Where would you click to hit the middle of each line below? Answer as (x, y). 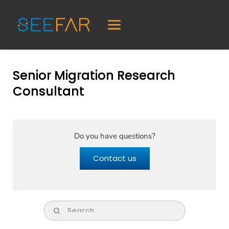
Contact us (114, 158)
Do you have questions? (114, 136)
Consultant (49, 91)
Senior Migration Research (94, 76)
